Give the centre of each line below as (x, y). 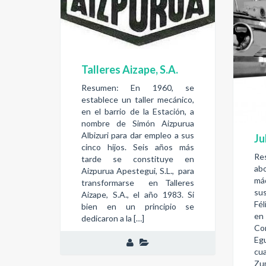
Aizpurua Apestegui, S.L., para (138, 171)
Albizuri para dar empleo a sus (138, 135)
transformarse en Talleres (138, 183)
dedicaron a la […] (113, 218)
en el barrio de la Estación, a (138, 112)
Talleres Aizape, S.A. (130, 69)
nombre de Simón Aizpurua (138, 123)
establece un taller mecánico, (138, 100)
